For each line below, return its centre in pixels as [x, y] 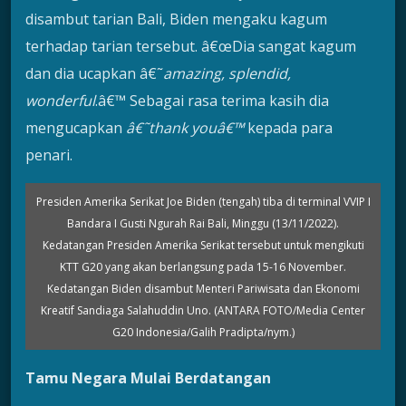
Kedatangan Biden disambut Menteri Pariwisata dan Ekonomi [203, 289]
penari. [49, 155]
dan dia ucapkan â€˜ [94, 74]
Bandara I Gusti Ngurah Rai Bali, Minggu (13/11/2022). [203, 224]
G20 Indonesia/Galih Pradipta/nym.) [203, 333]
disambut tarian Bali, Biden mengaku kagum [176, 19]
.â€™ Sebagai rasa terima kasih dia [212, 101]
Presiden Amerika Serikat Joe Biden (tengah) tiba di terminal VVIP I [203, 202]
